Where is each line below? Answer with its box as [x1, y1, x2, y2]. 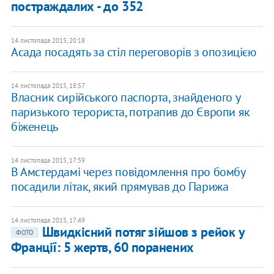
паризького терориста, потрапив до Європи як [10, 104, 250, 120]
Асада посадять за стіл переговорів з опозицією [10, 44, 256, 61]
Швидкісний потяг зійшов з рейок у [42, 223, 245, 241]
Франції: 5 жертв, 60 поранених [10, 239, 194, 256]
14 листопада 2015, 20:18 [10, 36, 85, 45]
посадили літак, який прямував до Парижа [10, 179, 229, 195]
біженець [10, 119, 58, 135]
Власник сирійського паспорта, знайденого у [10, 89, 240, 106]
